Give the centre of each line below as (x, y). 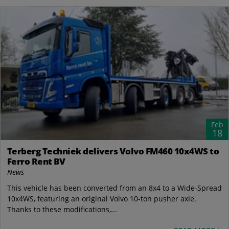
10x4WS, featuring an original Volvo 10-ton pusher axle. (101, 199)
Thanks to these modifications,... (62, 210)
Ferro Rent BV (36, 162)
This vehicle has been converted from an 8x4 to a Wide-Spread (114, 188)
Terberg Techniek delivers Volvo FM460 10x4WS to (113, 151)
